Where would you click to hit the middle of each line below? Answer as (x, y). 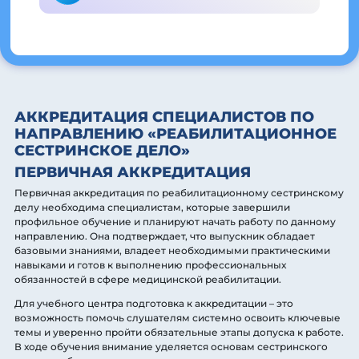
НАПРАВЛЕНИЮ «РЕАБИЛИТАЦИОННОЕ (175, 133)
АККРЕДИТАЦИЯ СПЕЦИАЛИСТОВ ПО (164, 117)
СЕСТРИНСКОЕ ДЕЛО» (102, 150)
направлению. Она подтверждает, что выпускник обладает (165, 236)
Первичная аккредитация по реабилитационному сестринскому (179, 192)
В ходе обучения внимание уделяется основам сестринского (171, 346)
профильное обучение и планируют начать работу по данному (175, 221)
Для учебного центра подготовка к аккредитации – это (154, 303)
